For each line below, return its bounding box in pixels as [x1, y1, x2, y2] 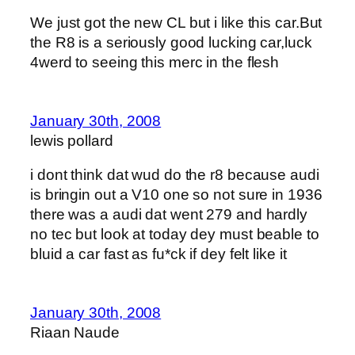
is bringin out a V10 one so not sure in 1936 [30, 186, 323, 204]
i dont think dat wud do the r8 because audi [30, 166, 319, 184]
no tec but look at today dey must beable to [30, 226, 319, 243]
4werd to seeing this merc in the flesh [30, 54, 280, 71]
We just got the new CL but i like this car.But [30, 14, 323, 32]
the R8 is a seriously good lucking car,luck [30, 34, 312, 52]
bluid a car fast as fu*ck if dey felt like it [30, 246, 287, 263]
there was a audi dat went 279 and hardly [30, 206, 307, 223]
